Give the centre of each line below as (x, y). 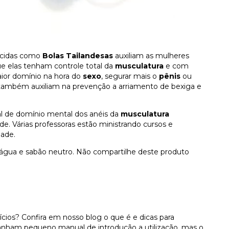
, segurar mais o (130, 76)
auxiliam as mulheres (152, 56)
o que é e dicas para (139, 217)
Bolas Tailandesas (78, 56)
